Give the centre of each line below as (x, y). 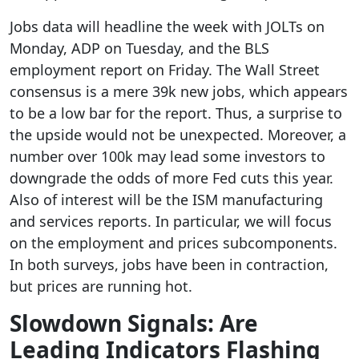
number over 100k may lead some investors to (167, 157)
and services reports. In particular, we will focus (171, 222)
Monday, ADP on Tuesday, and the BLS (139, 48)
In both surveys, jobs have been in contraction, (169, 265)
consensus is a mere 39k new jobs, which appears (179, 92)
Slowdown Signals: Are (134, 323)
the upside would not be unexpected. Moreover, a (178, 135)
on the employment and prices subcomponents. (173, 243)
